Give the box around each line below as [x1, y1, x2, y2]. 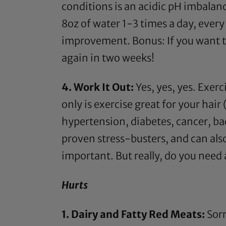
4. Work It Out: [62, 81, 134, 94]
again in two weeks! [62, 51, 154, 65]
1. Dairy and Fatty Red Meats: [62, 208, 205, 221]
